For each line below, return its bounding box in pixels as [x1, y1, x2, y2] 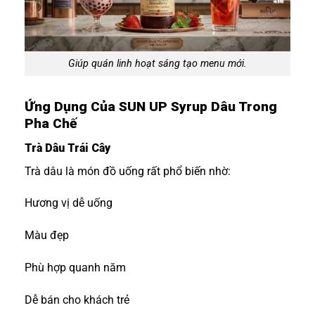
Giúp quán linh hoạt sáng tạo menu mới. [68, 58, 247, 70]
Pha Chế [25, 115, 77, 131]
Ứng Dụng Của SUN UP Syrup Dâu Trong [25, 98, 277, 115]
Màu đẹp [25, 229, 69, 243]
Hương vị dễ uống [25, 196, 112, 210]
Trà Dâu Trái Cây [25, 141, 110, 155]
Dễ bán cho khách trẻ [25, 292, 129, 307]
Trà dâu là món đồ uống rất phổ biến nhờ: [25, 164, 231, 178]
